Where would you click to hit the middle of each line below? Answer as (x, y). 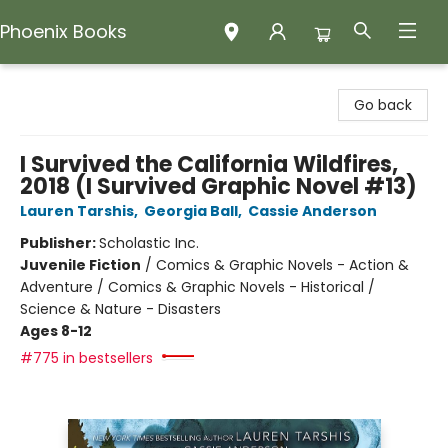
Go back (383, 105)
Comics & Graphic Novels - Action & (282, 265)
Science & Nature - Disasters (120, 309)
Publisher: (59, 243)
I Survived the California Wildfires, (209, 164)
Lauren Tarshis (77, 211)
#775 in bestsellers (86, 358)
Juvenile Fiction (80, 265)
